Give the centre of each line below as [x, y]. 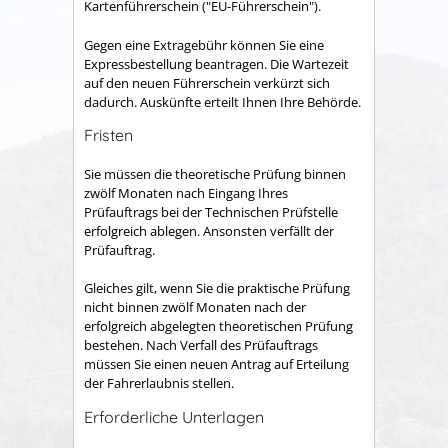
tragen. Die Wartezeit [287, 63]
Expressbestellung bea [150, 63]
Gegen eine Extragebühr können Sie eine [204, 44]
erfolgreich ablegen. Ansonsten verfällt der [209, 230]
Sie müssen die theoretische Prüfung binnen [215, 173]
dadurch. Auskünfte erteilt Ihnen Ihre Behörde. [222, 101]
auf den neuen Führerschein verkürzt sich [207, 82]
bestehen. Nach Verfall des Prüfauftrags [201, 345]
